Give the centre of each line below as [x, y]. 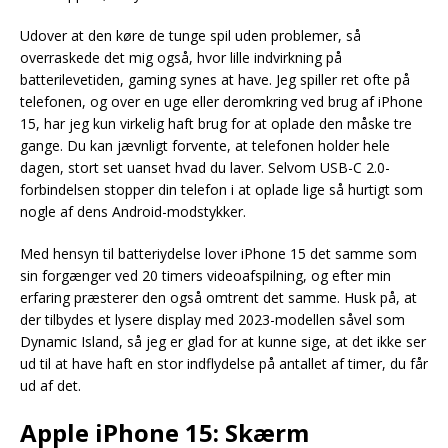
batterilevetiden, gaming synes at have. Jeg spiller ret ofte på [215, 79]
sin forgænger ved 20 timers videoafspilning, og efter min [205, 275]
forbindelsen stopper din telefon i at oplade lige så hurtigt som [221, 189]
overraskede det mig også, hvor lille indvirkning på [181, 57]
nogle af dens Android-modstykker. [133, 211]
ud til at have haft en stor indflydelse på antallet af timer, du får [224, 363]
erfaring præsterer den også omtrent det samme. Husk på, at [218, 297]
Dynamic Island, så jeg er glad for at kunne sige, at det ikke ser [223, 341]
